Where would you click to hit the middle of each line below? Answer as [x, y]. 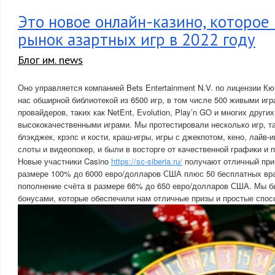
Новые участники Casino [64, 161]
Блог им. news [50, 60]
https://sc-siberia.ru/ [147, 161]
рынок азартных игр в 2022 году [137, 39]
